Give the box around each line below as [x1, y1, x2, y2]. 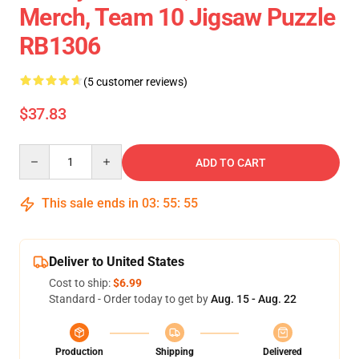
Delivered [263, 346, 302, 357]
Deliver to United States [49, 254, 184, 269]
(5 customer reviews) [83, 75, 188, 88]
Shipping [155, 346, 194, 357]
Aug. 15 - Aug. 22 [211, 292, 296, 305]
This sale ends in [38, 196, 142, 211]
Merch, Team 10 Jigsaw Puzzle [19, 3, 335, 31]
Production [55, 346, 103, 357]
